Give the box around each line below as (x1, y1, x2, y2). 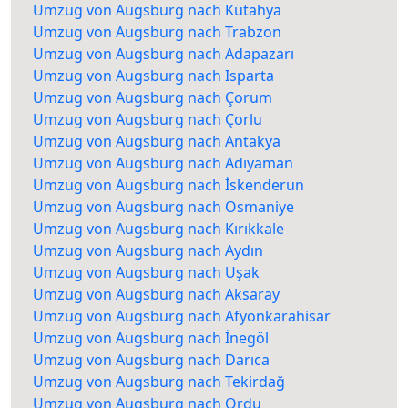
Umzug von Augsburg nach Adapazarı (33, 44, 294, 65)
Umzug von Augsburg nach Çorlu (33, 109, 262, 130)
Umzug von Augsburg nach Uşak (33, 262, 260, 283)
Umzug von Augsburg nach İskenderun (33, 175, 304, 196)
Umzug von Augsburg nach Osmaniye (33, 197, 294, 218)
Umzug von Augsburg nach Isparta (33, 66, 274, 87)
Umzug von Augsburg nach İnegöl (33, 328, 269, 349)
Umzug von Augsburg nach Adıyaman (33, 153, 293, 174)
